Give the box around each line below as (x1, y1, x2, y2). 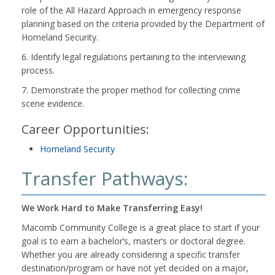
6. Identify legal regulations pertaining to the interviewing (21, 51, 246, 63)
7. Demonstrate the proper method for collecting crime (21, 84, 241, 96)
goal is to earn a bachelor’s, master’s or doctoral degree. (21, 235, 246, 247)
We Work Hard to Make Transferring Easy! (21, 202, 203, 214)
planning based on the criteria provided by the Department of (21, 18, 265, 29)
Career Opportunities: (21, 121, 149, 137)
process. (21, 64, 55, 76)
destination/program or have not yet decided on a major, (21, 262, 249, 274)
